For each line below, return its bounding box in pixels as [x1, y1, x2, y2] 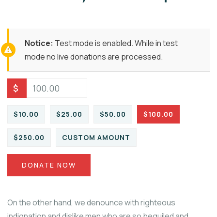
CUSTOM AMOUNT [62, 133, 130, 142]
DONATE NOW [22, 160, 76, 170]
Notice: [25, 38, 53, 49]
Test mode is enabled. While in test [53, 38, 178, 49]
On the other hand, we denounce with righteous [7, 197, 175, 208]
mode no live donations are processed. [25, 51, 163, 62]
